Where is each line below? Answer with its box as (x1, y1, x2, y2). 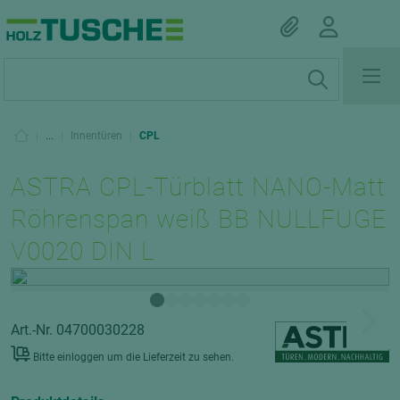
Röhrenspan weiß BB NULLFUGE (11, 204, 387, 234)
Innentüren (71, 129, 122, 142)
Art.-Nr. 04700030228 (11, 321, 145, 338)
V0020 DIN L (11, 237, 155, 266)
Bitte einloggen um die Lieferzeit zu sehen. (33, 350, 234, 363)
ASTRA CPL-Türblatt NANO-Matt (11, 172, 387, 202)
